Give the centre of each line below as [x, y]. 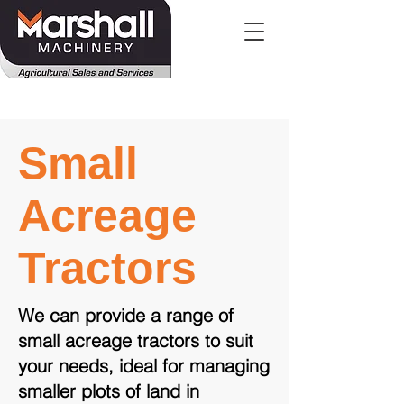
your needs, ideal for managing [144, 366]
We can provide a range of [126, 315]
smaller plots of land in [109, 391]
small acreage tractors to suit [136, 340]
